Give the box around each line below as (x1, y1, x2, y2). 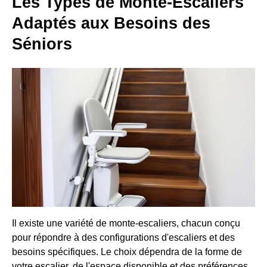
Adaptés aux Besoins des (12, 14, 210, 32)
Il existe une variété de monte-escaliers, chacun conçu (12, 218, 240, 229)
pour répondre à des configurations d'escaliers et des (12, 232, 235, 243)
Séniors (12, 35, 72, 53)
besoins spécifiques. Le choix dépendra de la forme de (12, 247, 242, 257)
